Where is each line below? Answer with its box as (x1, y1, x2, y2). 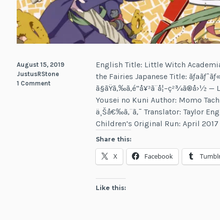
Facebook (144, 151, 173, 161)
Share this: (96, 135, 132, 143)
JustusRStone (16, 70, 59, 78)
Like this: (96, 184, 126, 192)
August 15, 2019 (16, 60, 64, 68)
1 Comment (16, 79, 51, 87)
